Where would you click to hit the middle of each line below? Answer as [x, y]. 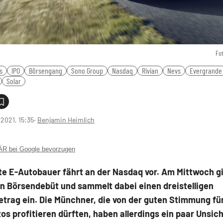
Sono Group [87, 70]
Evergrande [206, 70]
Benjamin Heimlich [66, 119]
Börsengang [46, 70]
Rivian [150, 70]
